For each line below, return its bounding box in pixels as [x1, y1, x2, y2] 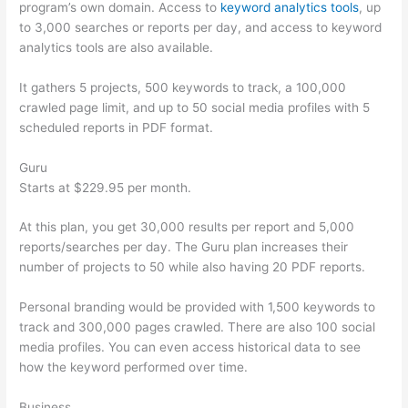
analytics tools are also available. [19, 39, 214, 55]
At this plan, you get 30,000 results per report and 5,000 [19, 219, 355, 235]
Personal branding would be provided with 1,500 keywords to [19, 300, 376, 315]
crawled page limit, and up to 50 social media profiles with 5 [19, 99, 371, 115]
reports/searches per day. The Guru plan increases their [19, 240, 349, 255]
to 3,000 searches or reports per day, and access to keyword [19, 19, 382, 35]
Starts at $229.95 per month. [19, 179, 192, 195]
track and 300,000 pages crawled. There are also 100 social [19, 320, 376, 335]
